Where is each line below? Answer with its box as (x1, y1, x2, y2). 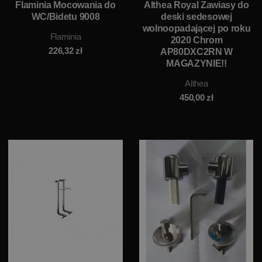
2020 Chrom (170, 35, 223, 45)
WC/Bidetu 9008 (31, 11, 100, 22)
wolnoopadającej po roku (142, 23, 251, 33)
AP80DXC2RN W (160, 46, 233, 57)
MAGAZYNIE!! (166, 58, 227, 68)
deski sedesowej (161, 11, 232, 22)
